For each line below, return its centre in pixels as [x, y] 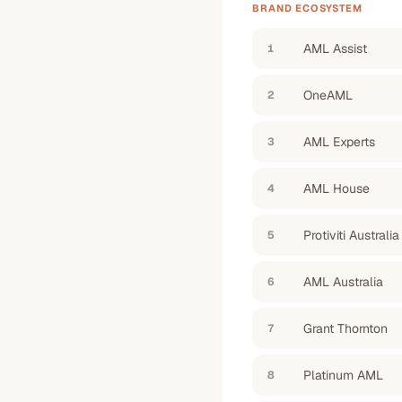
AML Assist [335, 48]
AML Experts [339, 142]
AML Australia [343, 282]
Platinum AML [343, 375]
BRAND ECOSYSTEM [308, 8]
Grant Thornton [345, 328]
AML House [336, 188]
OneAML [328, 95]
